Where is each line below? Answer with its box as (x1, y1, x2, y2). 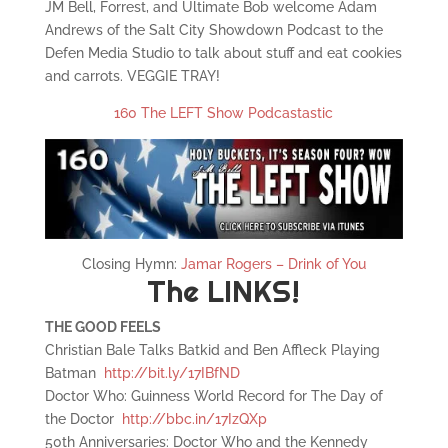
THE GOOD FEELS (44, 319, 161, 336)
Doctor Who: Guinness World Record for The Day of (44, 388, 383, 405)
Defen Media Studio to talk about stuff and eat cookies (44, 45, 402, 61)
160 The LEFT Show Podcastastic (114, 105, 334, 121)
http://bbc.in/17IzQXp (121, 411, 267, 428)
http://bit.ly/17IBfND (103, 365, 240, 382)
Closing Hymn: (81, 256, 181, 273)
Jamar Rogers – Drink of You (180, 256, 366, 273)
